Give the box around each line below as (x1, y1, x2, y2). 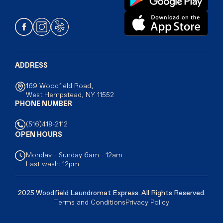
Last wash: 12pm (26, 160, 79, 168)
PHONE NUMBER (15, 100, 72, 108)
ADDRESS (15, 61, 48, 70)
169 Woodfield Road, (26, 82, 93, 90)
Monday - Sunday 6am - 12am (26, 151, 122, 159)
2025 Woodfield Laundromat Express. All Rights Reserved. (17, 189, 206, 197)
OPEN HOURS (15, 130, 62, 139)
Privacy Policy (125, 198, 169, 207)
